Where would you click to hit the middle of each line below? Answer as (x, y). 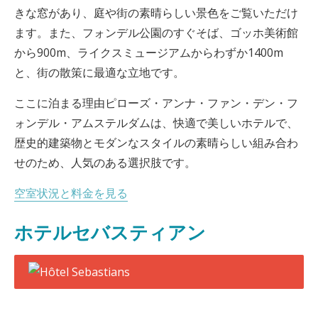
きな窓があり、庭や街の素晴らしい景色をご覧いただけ (156, 13)
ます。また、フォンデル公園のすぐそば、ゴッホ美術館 (156, 33)
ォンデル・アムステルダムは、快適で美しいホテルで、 (156, 123)
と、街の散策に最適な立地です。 (99, 72)
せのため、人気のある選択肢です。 (105, 163)
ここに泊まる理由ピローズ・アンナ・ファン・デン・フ (156, 103)
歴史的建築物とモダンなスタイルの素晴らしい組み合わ (156, 143)
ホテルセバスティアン (110, 232)
